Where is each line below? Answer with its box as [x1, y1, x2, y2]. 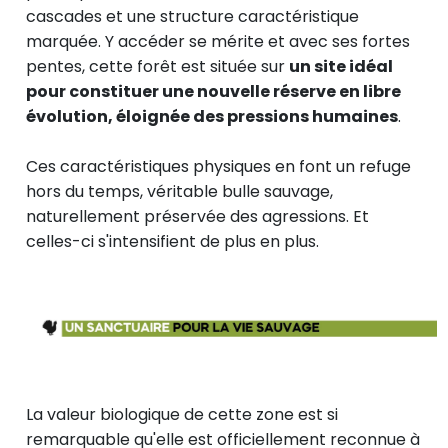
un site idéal [289, 55, 393, 79]
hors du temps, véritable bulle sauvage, [26, 180, 333, 204]
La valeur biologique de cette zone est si [26, 403, 338, 427]
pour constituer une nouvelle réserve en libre [26, 80, 401, 104]
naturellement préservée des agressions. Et [26, 205, 369, 229]
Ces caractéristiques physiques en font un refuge [26, 155, 411, 179]
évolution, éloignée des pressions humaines [26, 105, 398, 129]
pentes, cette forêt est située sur [26, 55, 289, 79]
